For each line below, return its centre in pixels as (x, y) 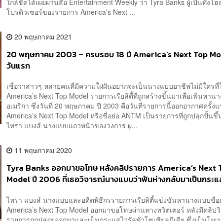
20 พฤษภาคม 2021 (42, 36)
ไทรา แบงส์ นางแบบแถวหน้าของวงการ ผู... (72, 126)
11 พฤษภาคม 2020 (42, 150)
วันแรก (18, 66)
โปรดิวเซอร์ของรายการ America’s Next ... (71, 12)
